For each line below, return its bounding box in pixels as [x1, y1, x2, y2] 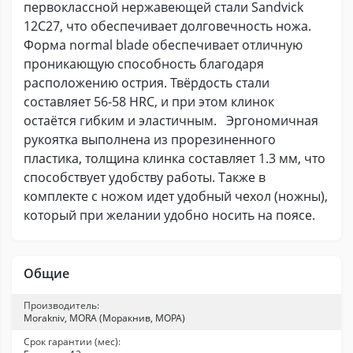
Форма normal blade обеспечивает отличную [24, 36, 303, 54]
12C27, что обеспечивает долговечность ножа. [24, 17, 311, 35]
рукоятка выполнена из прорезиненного [24, 131, 276, 148]
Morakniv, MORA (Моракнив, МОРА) [24, 311, 185, 325]
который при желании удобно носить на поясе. [24, 206, 321, 224]
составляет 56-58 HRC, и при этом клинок [24, 93, 274, 110]
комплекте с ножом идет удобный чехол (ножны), [24, 188, 328, 205]
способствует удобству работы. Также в [24, 169, 266, 186]
